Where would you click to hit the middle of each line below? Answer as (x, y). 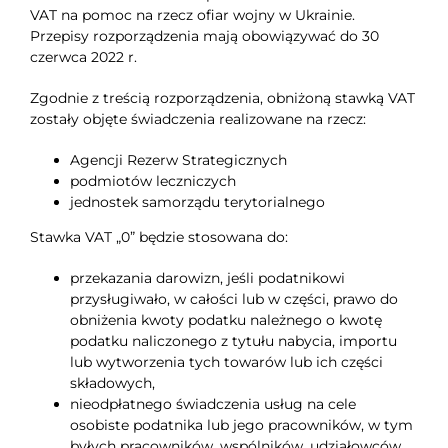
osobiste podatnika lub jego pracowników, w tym (241, 425)
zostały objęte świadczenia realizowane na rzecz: (197, 119)
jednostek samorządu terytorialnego (197, 202)
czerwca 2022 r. (83, 57)
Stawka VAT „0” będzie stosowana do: (158, 237)
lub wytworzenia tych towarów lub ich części (226, 362)
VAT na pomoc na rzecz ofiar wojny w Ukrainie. (192, 15)
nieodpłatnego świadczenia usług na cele (212, 404)
